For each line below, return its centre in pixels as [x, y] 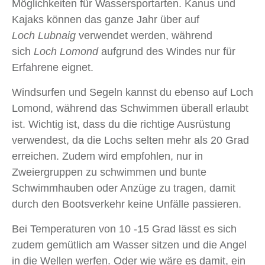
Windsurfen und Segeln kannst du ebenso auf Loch [132, 92]
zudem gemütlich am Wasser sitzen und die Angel [129, 245]
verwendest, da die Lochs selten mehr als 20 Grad [130, 140]
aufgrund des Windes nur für [167, 51]
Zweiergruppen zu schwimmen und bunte [109, 172]
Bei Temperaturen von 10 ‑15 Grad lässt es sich [124, 229]
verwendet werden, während [144, 35]
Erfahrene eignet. [53, 67]
